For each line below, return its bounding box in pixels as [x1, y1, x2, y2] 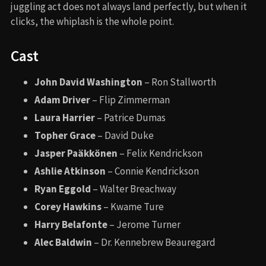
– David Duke [96, 128, 154, 142]
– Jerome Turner [107, 217, 180, 231]
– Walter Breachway [91, 182, 176, 195]
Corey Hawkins [34, 199, 102, 213]
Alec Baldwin [34, 235, 92, 249]
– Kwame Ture [102, 199, 164, 213]
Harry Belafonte [34, 217, 107, 231]
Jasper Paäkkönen [34, 146, 118, 160]
